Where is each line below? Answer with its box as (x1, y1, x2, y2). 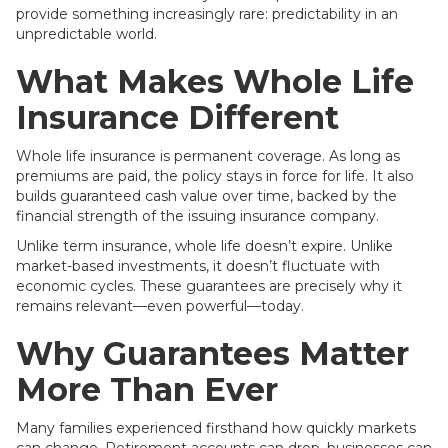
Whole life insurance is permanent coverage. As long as (16, 147, 400, 165)
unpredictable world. (16, 25, 157, 43)
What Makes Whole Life (16, 62, 414, 101)
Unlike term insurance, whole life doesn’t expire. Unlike (16, 237, 393, 255)
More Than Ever (16, 370, 278, 409)
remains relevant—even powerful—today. (16, 297, 304, 315)
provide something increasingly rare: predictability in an (16, 5, 398, 23)
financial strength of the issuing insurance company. (16, 207, 379, 225)
